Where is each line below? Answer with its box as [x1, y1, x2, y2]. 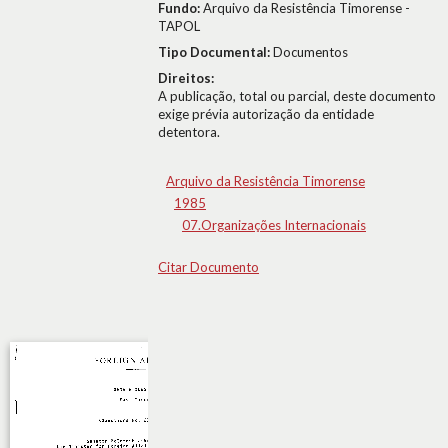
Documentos [273, 44, 348, 60]
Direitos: [158, 70, 214, 86]
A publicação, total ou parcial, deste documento [158, 88, 436, 104]
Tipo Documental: [158, 44, 273, 60]
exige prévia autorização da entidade [158, 106, 374, 122]
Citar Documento [158, 259, 259, 275]
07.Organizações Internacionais [182, 217, 366, 233]
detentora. [158, 124, 220, 140]
